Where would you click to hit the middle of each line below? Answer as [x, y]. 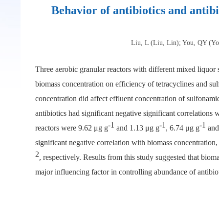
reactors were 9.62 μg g [72, 128]
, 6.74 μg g [183, 128]
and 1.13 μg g [137, 128]
